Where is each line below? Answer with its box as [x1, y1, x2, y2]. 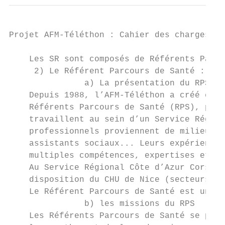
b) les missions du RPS [9, 199, 195, 208]
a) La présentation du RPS [9, 79, 210, 88]
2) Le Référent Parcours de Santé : [9, 67, 205, 76]
